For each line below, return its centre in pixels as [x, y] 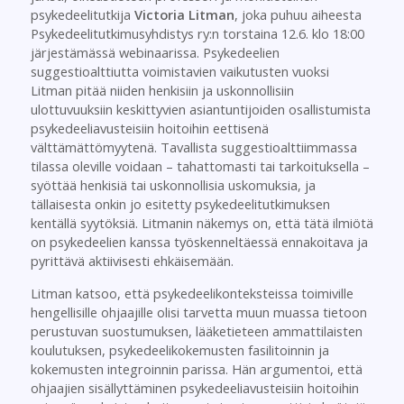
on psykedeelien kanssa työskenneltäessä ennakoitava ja [199, 242]
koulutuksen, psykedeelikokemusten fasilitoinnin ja [179, 349]
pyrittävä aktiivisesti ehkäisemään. [132, 261]
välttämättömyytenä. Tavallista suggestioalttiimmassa [193, 147]
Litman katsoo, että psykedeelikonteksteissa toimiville [192, 293]
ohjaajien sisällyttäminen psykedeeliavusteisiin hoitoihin [194, 387]
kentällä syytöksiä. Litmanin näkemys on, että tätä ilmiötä [202, 223]
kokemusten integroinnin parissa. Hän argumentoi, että [196, 368]
